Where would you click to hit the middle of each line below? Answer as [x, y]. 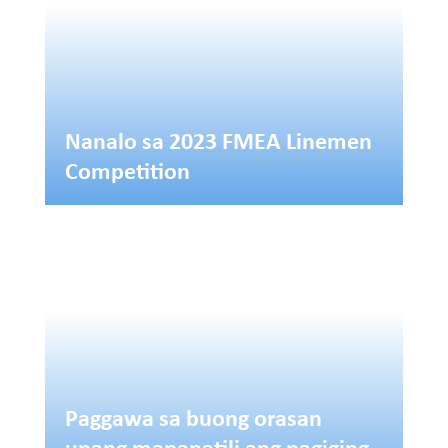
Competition [127, 170]
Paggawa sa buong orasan [193, 417]
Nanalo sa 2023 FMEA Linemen [218, 140]
